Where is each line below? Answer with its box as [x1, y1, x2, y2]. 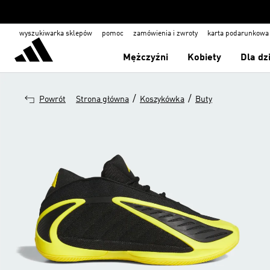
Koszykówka [140, 95, 184, 104]
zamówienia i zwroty [133, 30, 198, 37]
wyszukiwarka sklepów [19, 30, 92, 37]
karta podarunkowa [207, 30, 269, 37]
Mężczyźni [123, 53, 169, 63]
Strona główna [76, 95, 129, 104]
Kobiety [187, 53, 222, 63]
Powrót [39, 95, 66, 104]
